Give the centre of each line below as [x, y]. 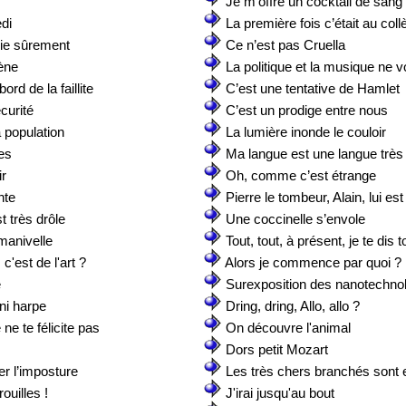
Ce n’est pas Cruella [285, 45]
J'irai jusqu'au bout [280, 393]
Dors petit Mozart [277, 349]
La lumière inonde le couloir [306, 132]
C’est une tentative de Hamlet [313, 88]
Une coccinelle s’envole [295, 219]
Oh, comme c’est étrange [301, 175]
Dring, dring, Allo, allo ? [293, 306]
